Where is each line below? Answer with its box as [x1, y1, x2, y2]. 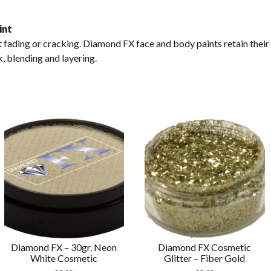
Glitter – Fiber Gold [164, 252, 246, 264]
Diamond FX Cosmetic [158, 241, 252, 253]
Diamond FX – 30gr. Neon [11, 241, 117, 253]
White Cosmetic [30, 252, 98, 264]
